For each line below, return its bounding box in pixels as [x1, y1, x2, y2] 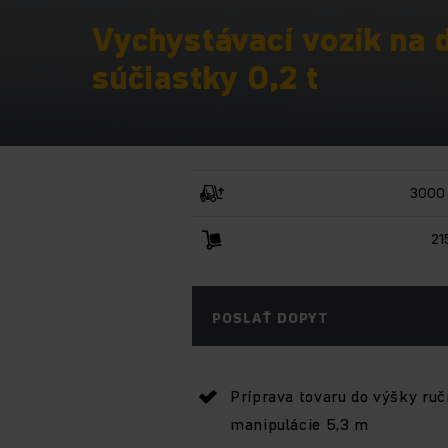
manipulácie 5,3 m [230, 412, 369, 435]
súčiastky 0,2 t [92, 54, 320, 100]
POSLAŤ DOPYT [212, 307, 329, 328]
